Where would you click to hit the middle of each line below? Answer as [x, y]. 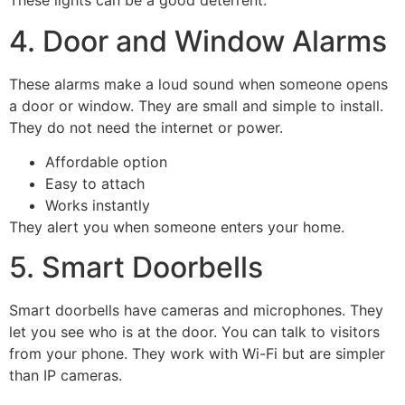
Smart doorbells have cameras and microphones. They [196, 311]
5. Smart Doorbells [136, 268]
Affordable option [106, 162]
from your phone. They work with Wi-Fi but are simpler [197, 354]
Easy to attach [95, 184]
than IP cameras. [66, 376]
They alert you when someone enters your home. [177, 227]
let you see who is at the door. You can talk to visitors [194, 332]
